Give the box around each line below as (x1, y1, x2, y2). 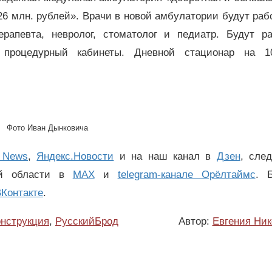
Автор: (178, 215, 212, 227)
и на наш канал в (114, 151, 217, 163)
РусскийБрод (55, 215, 118, 227)
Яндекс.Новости (36, 151, 114, 163)
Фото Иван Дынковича (6, 123, 88, 133)
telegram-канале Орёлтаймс (117, 169, 256, 181)
